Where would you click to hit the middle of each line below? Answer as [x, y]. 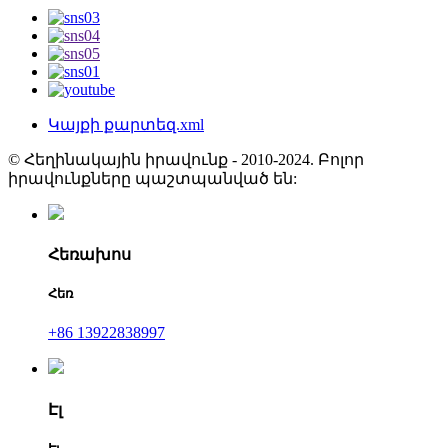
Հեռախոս [89, 254]
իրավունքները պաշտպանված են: [152, 178]
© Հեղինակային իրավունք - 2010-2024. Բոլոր [186, 159]
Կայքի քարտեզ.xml [126, 124]
